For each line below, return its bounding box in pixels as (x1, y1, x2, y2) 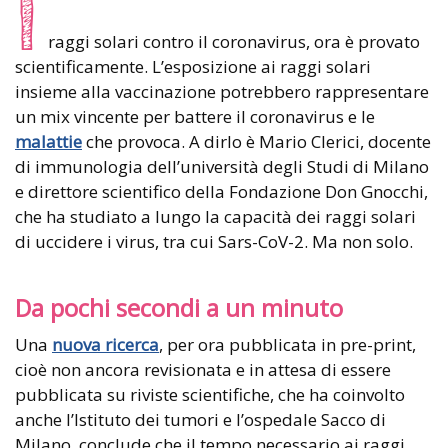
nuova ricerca (52, 332, 159, 356)
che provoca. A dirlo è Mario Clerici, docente (82, 129, 431, 153)
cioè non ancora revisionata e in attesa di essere (15, 357, 391, 381)
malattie (15, 129, 82, 153)
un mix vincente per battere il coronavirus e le (15, 104, 375, 128)
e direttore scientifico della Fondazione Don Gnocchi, (15, 179, 428, 203)
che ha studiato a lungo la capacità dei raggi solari (15, 204, 416, 228)
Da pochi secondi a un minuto (15, 291, 343, 324)
